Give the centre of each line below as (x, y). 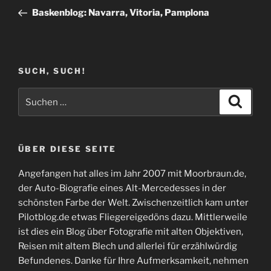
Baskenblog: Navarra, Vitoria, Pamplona (120, 12)
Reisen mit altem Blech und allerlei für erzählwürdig (128, 246)
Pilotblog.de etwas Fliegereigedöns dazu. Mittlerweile (133, 217)
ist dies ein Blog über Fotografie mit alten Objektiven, (131, 231)
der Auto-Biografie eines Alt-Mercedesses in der (122, 188)
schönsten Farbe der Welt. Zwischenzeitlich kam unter (133, 202)
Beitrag (35, 9)
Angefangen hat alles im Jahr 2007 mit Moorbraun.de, (132, 173)
